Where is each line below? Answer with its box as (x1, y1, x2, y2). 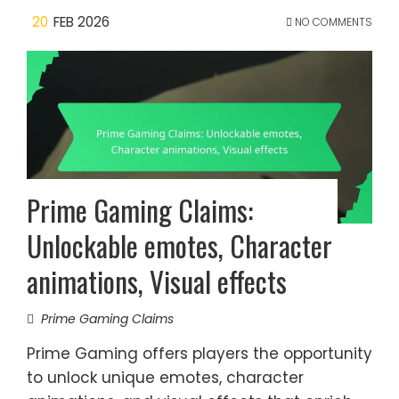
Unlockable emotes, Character (27, 224, 332, 266)
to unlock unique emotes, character (27, 367, 304, 388)
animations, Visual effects (27, 260, 287, 302)
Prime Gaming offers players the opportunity (27, 343, 372, 364)
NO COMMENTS (292, 14, 372, 29)
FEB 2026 (53, 12, 110, 31)
